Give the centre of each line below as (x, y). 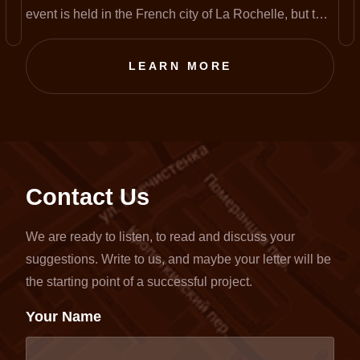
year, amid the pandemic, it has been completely (162, 37)
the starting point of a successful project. (139, 282)
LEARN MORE (180, 66)
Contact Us (88, 196)
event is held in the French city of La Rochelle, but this (179, 14)
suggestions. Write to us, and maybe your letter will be (178, 260)
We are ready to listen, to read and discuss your (160, 237)
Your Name (63, 317)
